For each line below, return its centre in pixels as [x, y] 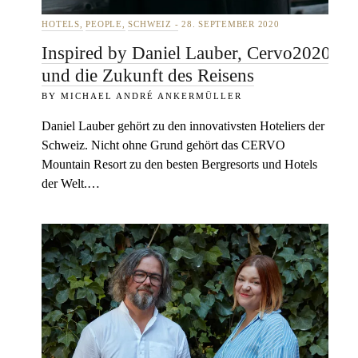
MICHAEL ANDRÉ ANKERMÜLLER [152, 95]
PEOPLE [104, 24]
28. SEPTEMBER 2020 [229, 24]
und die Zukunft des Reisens [148, 75]
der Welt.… [71, 183]
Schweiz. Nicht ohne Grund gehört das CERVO [164, 145]
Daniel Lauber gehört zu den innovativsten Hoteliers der [183, 126]
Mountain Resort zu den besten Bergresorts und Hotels [180, 164]
